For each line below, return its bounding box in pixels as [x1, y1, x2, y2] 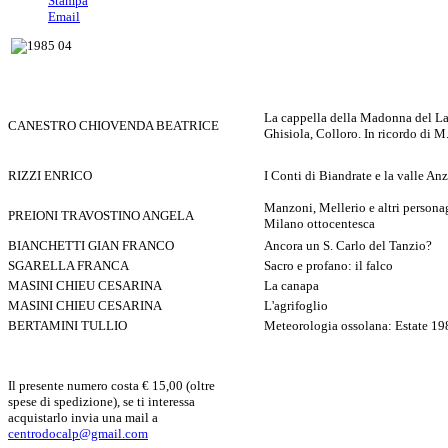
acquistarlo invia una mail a [8, 410, 158, 426]
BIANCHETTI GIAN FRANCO [8, 238, 174, 254]
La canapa [264, 278, 319, 294]
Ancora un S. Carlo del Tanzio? [264, 238, 432, 254]
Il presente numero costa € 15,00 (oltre [8, 378, 215, 394]
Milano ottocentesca [264, 216, 375, 232]
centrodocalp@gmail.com [8, 426, 148, 442]
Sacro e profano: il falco [264, 258, 393, 274]
